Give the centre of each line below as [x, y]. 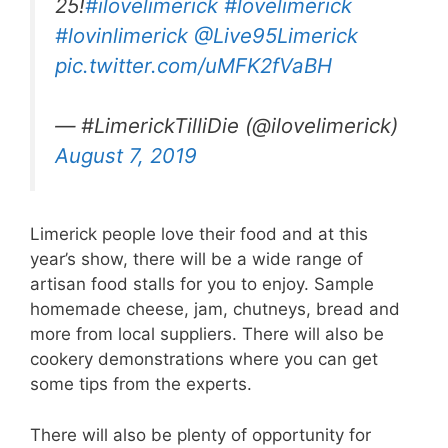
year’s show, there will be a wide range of [196, 259]
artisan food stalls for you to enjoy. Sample [202, 284]
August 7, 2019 [126, 156]
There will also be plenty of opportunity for [200, 434]
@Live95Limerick [276, 35]
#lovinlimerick [121, 35]
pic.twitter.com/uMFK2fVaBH [193, 65]
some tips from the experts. [141, 384]
